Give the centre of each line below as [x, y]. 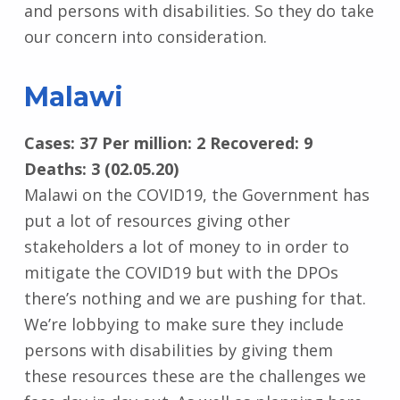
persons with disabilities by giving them [178, 350]
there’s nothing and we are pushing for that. [195, 298]
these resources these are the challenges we [195, 375]
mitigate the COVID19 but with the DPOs [181, 272]
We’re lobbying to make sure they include [183, 324]
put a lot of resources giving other [157, 220]
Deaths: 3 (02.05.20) [101, 168]
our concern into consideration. [145, 37]
